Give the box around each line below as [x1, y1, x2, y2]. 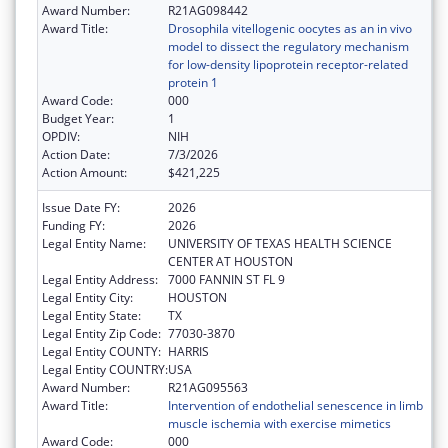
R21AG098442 [168, 2, 248, 20]
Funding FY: [42, 217, 105, 235]
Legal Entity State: [42, 307, 141, 325]
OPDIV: [42, 128, 80, 146]
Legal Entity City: [42, 289, 133, 307]
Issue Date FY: [42, 199, 120, 217]
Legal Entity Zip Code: [42, 325, 161, 343]
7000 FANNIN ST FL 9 [168, 271, 285, 289]
